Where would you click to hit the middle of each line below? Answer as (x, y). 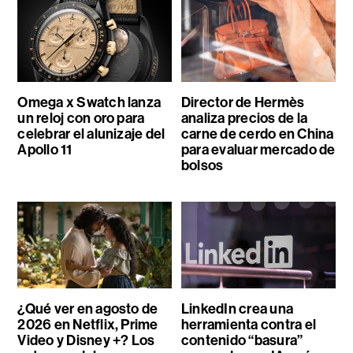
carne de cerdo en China (257, 134)
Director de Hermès (243, 103)
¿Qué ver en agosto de (88, 309)
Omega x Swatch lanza (89, 103)
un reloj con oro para (81, 119)
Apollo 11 (45, 150)
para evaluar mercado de (258, 150)
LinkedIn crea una (237, 309)
